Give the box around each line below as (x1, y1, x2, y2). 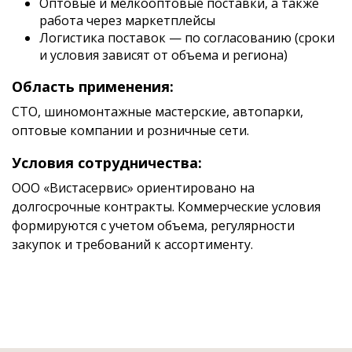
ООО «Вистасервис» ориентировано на (12, 179, 255, 196)
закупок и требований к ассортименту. (12, 236, 253, 253)
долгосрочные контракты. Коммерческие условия (12, 198, 321, 215)
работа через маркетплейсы (39, 12, 215, 29)
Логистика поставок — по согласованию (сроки (39, 29, 335, 46)
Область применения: (12, 77, 174, 96)
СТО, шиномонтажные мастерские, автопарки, (12, 103, 303, 120)
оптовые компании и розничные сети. (12, 122, 249, 139)
